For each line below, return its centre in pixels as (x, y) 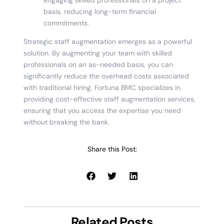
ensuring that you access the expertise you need (102, 110)
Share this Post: (112, 149)
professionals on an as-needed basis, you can (98, 64)
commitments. (66, 23)
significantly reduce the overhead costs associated (106, 76)
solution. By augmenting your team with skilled (97, 53)
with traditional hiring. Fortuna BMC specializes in (102, 87)
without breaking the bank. (66, 122)
